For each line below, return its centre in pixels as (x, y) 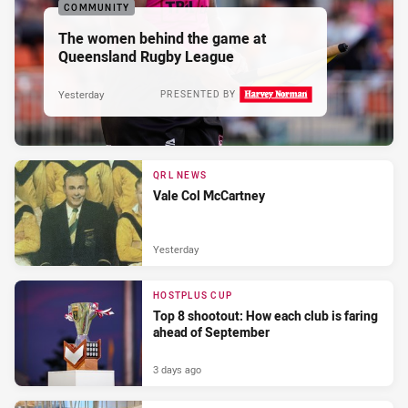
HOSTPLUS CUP (193, 296)
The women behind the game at (162, 38)
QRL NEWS (180, 176)
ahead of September (211, 332)
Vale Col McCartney (209, 196)
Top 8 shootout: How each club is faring (265, 316)
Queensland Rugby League (146, 56)
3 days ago (177, 369)
